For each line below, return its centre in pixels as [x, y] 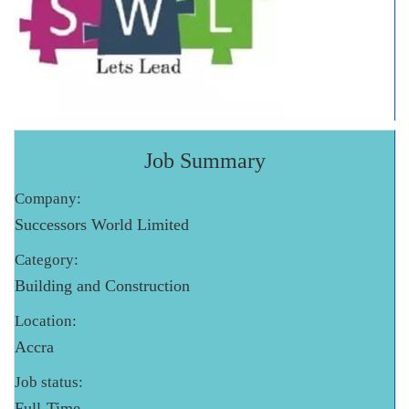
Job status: [49, 383]
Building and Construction [102, 286]
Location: [46, 321]
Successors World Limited [102, 225]
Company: [48, 199]
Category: [47, 260]
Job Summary [204, 161]
